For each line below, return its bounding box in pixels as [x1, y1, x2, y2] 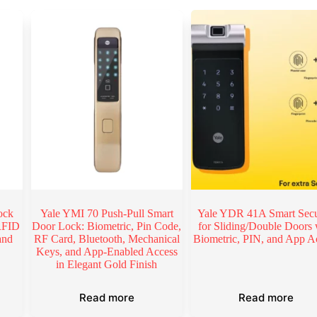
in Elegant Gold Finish [56, 258, 158, 270]
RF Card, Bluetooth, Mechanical [33, 232, 180, 245]
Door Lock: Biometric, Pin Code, [32, 219, 182, 232]
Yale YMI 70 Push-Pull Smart [40, 207, 173, 219]
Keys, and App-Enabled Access [35, 245, 178, 258]
